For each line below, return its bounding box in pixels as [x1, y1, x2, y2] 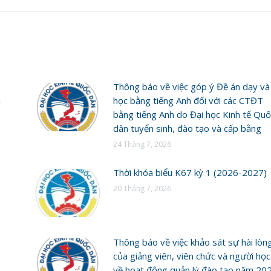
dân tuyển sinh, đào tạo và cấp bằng [113, 122, 261, 134]
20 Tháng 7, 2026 [113, 183, 171, 194]
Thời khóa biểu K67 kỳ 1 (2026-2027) [113, 166, 267, 178]
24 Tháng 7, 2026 [113, 139, 171, 149]
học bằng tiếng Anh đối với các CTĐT [113, 94, 263, 106]
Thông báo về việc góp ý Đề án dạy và [113, 80, 270, 93]
